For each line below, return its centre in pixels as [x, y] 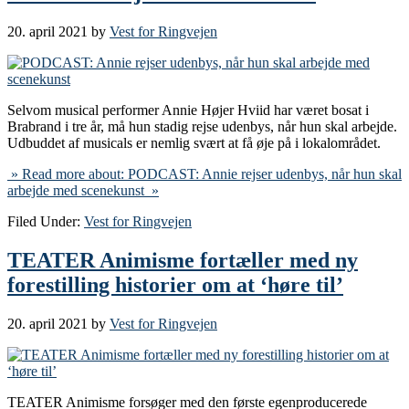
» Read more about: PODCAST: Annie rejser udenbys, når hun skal [204, 174]
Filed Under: [46, 222]
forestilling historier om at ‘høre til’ [175, 284]
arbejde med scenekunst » [83, 191]
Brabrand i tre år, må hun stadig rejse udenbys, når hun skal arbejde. [202, 127]
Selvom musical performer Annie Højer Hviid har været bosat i [188, 110]
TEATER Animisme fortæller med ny [183, 260]
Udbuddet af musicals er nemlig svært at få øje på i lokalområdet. [194, 143]
